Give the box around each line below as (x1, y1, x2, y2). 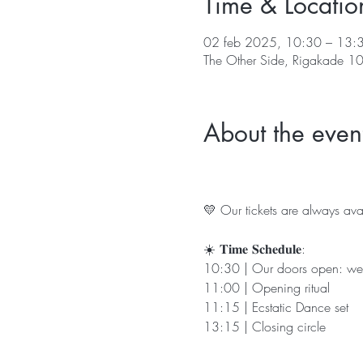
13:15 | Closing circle (203, 318, 330, 335)
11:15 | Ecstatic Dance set (203, 298, 352, 316)
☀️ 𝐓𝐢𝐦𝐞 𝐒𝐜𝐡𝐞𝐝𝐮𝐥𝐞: (203, 240, 305, 258)
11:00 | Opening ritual (203, 279, 330, 297)
